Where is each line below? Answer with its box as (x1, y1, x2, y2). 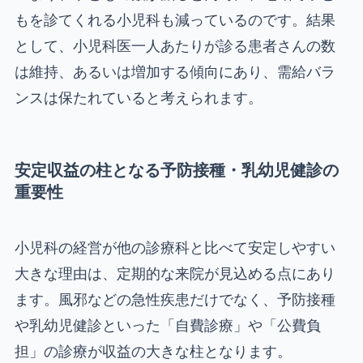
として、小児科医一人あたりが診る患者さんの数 (14, 37, 335, 55)
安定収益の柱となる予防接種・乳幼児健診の (14, 160, 339, 180)
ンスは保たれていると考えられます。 (14, 89, 263, 107)
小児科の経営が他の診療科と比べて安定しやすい (14, 238, 335, 256)
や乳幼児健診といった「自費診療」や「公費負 (14, 316, 321, 334)
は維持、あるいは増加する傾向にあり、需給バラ (14, 63, 335, 81)
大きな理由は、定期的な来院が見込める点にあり (14, 264, 335, 282)
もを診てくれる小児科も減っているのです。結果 (14, 11, 335, 29)
